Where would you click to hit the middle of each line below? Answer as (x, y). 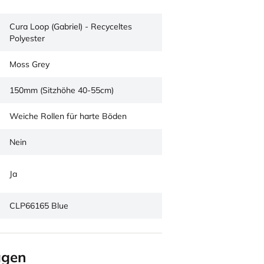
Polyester (27, 38)
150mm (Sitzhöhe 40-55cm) (62, 90)
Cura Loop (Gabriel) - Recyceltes (71, 27)
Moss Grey (29, 64)
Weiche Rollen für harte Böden (68, 116)
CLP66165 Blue (39, 206)
